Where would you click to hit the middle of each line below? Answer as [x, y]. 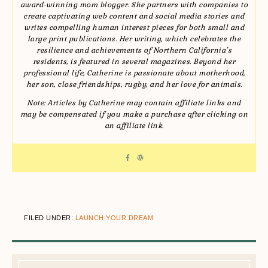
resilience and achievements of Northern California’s [134, 50]
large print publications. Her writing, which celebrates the [134, 39]
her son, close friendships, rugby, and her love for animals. [134, 84]
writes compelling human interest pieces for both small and [134, 28]
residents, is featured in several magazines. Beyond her [134, 62]
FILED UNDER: [50, 218]
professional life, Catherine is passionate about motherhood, [134, 73]
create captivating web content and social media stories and [134, 16]
